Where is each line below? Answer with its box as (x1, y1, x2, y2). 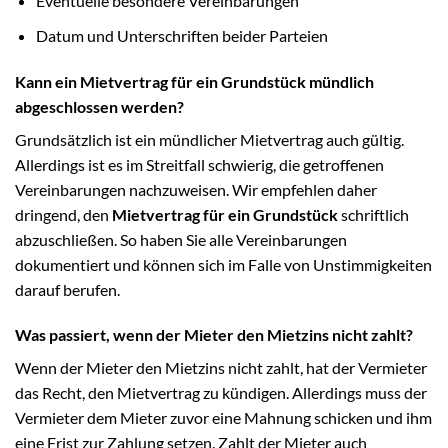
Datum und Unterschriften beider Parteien (35, 25, 328, 45)
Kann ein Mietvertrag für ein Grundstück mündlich (15, 71, 374, 91)
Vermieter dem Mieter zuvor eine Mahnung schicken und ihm (15, 408, 432, 428)
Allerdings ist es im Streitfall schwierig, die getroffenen (15, 154, 384, 174)
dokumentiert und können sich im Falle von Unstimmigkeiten (15, 254, 432, 274)
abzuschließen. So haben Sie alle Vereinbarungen (15, 229, 347, 249)
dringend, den (15, 204, 112, 224)
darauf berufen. (15, 279, 120, 299)
